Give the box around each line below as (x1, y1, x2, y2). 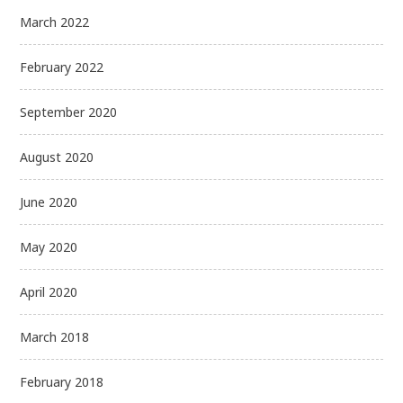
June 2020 (20, 193, 78, 210)
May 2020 (20, 237, 78, 255)
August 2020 (20, 148, 94, 166)
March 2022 (20, 13, 90, 31)
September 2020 (20, 103, 118, 121)
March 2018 (20, 327, 90, 345)
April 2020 (20, 282, 78, 300)
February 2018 (20, 372, 104, 390)
